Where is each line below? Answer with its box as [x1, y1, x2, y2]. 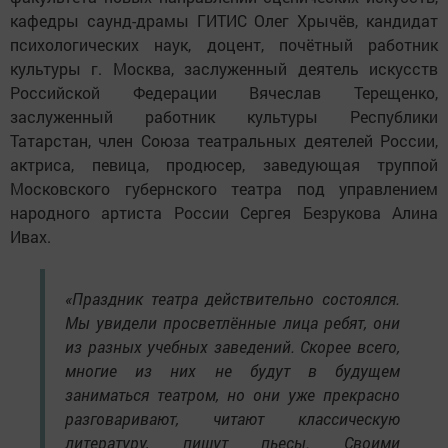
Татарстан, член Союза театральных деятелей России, [10, 129, 438, 151]
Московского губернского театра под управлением [10, 177, 438, 199]
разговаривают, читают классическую [65, 407, 400, 429]
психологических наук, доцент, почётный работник [10, 33, 438, 55]
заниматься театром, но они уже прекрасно [65, 383, 400, 405]
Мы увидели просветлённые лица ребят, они [65, 311, 400, 333]
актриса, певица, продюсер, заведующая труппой [10, 153, 438, 175]
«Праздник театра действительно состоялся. [65, 287, 400, 309]
